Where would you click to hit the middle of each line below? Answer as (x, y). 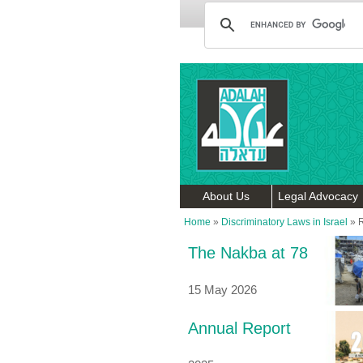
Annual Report (239, 328)
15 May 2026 (222, 290)
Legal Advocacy (318, 196)
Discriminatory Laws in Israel (284, 222)
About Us (226, 196)
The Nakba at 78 (248, 253)
